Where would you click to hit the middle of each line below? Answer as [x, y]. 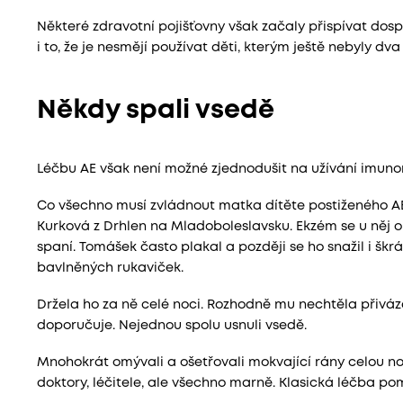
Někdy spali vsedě [155, 111]
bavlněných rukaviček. [110, 269]
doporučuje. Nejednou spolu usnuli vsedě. [171, 327]
